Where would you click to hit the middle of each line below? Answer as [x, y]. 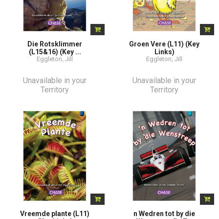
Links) [164, 52]
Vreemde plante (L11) [55, 213]
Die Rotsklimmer [55, 44]
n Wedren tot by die [164, 213]
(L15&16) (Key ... [55, 52]
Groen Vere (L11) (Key [164, 44]
